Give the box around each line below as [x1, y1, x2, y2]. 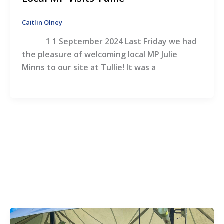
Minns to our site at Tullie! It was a [22, 62, 156, 73]
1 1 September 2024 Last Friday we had [22, 36, 197, 47]
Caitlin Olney [22, 18, 62, 27]
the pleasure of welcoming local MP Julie [22, 49, 177, 60]
